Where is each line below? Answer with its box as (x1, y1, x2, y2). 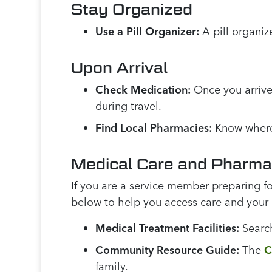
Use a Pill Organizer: (95, 24, 200, 39)
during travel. (95, 99, 162, 114)
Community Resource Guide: (95, 243, 240, 257)
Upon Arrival (71, 59, 168, 76)
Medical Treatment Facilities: (95, 221, 240, 236)
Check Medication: (95, 83, 191, 97)
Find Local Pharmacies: (95, 121, 212, 135)
